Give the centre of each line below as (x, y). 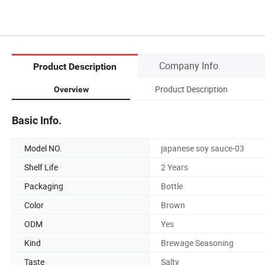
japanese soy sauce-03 (203, 148)
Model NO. (43, 148)
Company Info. (190, 65)
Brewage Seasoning (197, 243)
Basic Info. (37, 120)
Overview (71, 89)
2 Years (174, 167)
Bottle (172, 186)
